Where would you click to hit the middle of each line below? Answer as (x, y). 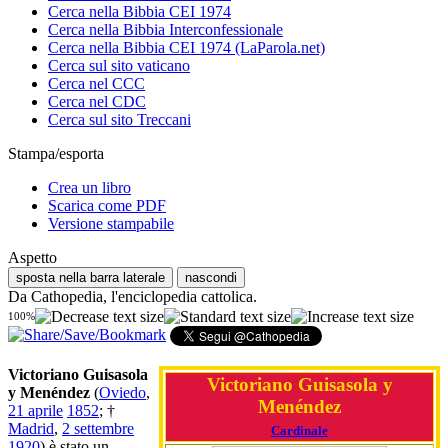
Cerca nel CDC (97, 102)
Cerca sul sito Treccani (119, 120)
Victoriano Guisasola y (299, 384)
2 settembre (98, 428)
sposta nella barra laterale (90, 278)
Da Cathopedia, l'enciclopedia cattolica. (132, 297)
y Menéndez (49, 392)
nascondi (211, 278)
